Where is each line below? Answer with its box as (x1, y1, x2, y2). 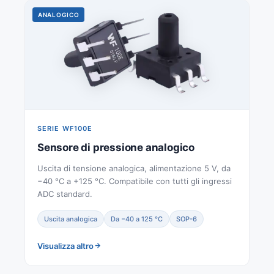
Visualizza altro (37, 240, 94, 251)
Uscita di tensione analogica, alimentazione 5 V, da (37, 163, 231, 173)
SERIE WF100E (37, 124, 93, 133)
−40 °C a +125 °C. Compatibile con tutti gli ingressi (37, 176, 232, 186)
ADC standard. (37, 188, 92, 199)
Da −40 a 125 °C (111, 214, 163, 223)
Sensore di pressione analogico (37, 141, 194, 154)
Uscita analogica (44, 214, 97, 223)
